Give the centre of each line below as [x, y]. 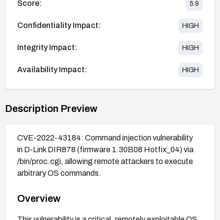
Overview [39, 198]
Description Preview [51, 108]
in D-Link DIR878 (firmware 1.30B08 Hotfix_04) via [105, 149]
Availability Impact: [52, 70]
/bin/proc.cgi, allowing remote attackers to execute [105, 161]
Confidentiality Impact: [59, 26]
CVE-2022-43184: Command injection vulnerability [105, 137]
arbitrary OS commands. [59, 173]
